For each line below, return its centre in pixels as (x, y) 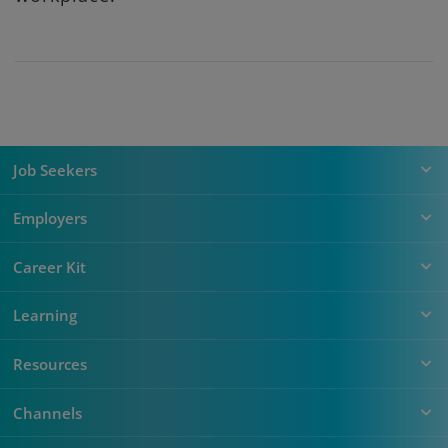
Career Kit (49, 266)
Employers (49, 218)
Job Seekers (54, 169)
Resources (49, 364)
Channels (47, 412)
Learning (44, 315)
